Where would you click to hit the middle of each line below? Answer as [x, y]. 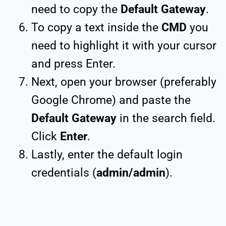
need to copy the [76, 10]
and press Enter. [73, 64]
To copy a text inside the [96, 28]
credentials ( [64, 173]
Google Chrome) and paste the [111, 100]
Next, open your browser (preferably [124, 82]
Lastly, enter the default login [107, 155]
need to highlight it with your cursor [124, 46]
